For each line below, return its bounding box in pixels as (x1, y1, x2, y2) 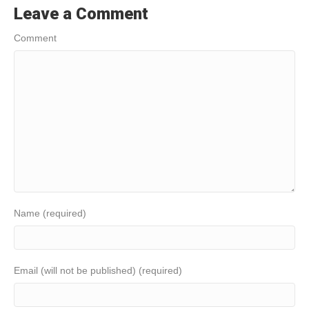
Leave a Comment (14, 3, 148, 23)
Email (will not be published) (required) (14, 264, 182, 276)
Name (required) (14, 207, 86, 219)
